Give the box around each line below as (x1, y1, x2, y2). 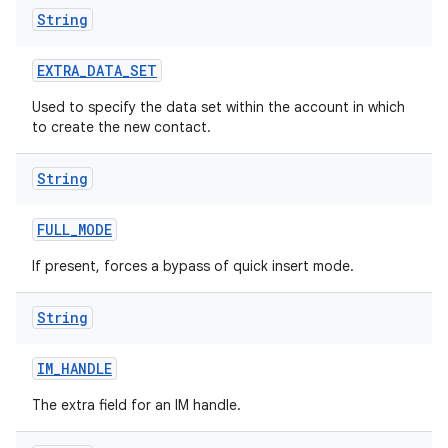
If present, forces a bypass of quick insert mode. (32, 257, 354, 275)
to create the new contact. (32, 118, 211, 136)
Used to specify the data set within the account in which (32, 98, 405, 116)
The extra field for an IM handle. (32, 396, 241, 414)
